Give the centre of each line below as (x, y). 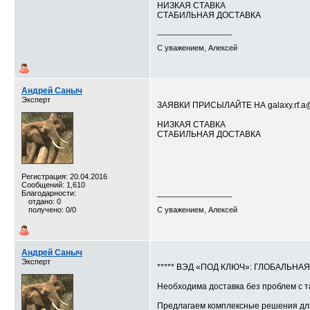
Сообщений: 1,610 (53, 185)
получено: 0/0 (52, 210)
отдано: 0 (45, 201)
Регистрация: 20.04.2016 (64, 176)
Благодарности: (49, 193)
